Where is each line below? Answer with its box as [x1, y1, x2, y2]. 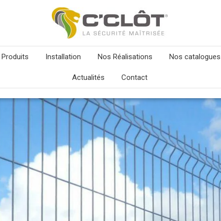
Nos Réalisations [97, 52, 152, 61]
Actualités [72, 73, 105, 82]
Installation [45, 52, 81, 61]
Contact [121, 73, 147, 82]
